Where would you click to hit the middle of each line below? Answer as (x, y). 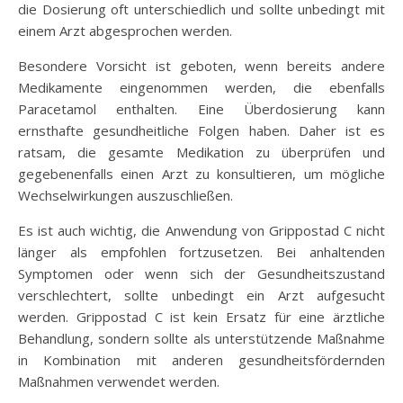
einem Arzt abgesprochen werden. (125, 30)
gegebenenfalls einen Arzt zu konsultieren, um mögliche (201, 173)
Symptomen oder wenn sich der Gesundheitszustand (201, 273)
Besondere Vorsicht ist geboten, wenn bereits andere (201, 65)
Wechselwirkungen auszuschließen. (125, 195)
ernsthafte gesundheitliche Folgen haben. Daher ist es (201, 130)
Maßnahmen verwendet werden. (119, 381)
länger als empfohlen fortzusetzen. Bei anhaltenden (201, 251)
